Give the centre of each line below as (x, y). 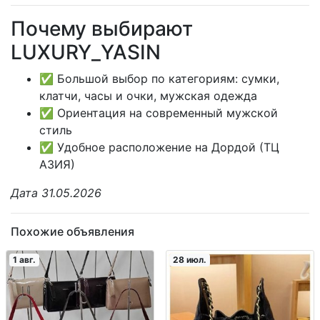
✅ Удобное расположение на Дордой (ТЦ (159, 147)
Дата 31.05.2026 (56, 193)
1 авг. (24, 260)
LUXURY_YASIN (86, 52)
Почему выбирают (102, 29)
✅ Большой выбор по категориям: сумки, (159, 79)
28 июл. (189, 260)
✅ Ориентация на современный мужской (159, 113)
